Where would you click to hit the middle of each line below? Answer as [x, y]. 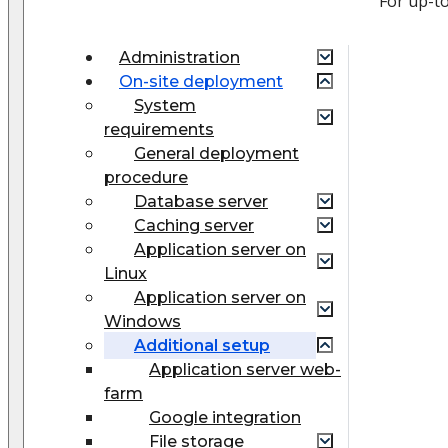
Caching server [194, 225]
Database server [201, 201]
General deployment [216, 153]
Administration [179, 57]
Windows [142, 321]
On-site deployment [201, 81]
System [165, 105]
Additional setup [202, 345]
